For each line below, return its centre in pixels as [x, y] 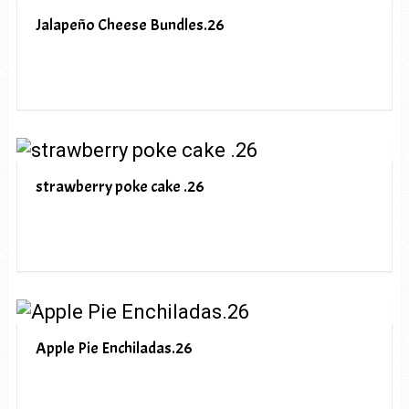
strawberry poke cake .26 [120, 186]
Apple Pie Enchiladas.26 [114, 348]
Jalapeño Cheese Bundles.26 [130, 25]
